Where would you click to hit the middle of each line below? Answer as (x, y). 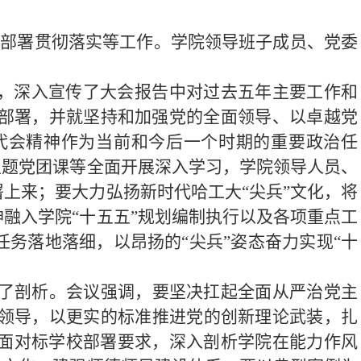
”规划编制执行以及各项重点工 (244, 217)
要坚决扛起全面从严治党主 (255, 292)
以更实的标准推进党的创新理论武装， (195, 317)
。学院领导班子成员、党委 (256, 42)
